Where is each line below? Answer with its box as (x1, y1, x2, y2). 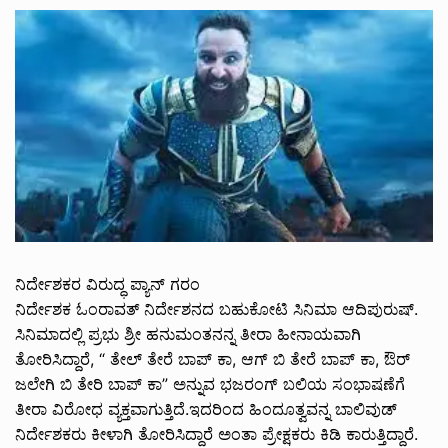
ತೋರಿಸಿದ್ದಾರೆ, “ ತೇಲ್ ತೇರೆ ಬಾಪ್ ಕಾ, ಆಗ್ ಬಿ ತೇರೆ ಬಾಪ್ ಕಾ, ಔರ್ (15, 348, 410, 369)
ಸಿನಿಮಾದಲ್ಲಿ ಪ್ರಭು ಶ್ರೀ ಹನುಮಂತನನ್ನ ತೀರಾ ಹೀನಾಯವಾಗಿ (15, 323, 361, 344)
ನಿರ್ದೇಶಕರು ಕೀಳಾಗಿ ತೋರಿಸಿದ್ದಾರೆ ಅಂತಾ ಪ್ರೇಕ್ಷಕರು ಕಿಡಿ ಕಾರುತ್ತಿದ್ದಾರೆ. (15, 423, 418, 444)
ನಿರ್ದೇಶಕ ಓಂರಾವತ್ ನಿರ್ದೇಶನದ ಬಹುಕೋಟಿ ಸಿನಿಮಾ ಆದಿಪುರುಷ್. (15, 298, 418, 319)
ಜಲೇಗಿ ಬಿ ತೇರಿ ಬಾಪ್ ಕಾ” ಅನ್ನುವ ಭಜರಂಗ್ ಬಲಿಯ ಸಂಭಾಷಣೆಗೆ (15, 373, 405, 394)
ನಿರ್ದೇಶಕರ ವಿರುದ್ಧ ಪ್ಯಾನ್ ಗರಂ (15, 273, 200, 294)
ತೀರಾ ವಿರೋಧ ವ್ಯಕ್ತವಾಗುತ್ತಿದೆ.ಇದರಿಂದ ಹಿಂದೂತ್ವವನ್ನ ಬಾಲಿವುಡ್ (15, 398, 397, 419)
